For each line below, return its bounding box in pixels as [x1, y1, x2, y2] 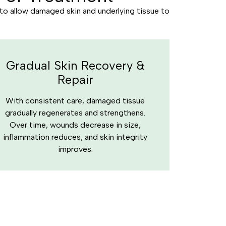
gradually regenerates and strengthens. [5, 108, 146, 118]
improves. [58, 144, 93, 154]
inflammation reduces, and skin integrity [3, 132, 148, 142]
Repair [57, 72, 93, 87]
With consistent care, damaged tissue [6, 96, 145, 105]
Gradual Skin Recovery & [6, 58, 145, 73]
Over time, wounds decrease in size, [10, 120, 141, 130]
